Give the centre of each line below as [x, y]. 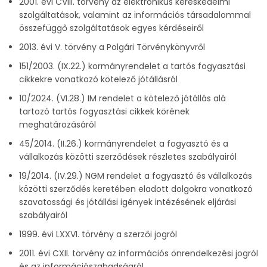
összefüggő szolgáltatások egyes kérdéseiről [111, 28]
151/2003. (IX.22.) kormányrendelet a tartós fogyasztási [132, 66]
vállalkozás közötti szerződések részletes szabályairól [128, 157]
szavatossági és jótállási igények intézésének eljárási [128, 202]
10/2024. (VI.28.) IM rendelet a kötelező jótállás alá [122, 98]
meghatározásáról [58, 125]
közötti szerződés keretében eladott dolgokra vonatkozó [136, 189]
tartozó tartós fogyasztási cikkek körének [104, 111]
